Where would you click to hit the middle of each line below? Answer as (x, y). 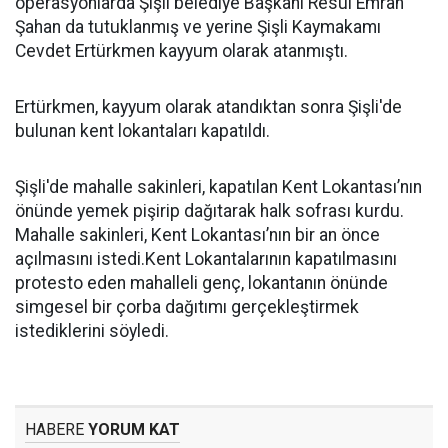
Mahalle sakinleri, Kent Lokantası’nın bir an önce (197, 235)
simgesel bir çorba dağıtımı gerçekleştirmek (187, 307)
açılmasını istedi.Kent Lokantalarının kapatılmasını (206, 259)
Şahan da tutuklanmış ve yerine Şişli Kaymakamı (198, 27)
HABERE (54, 430)
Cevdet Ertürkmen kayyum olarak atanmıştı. (181, 51)
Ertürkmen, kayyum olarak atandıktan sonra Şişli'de (208, 107)
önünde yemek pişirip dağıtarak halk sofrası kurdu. (209, 211)
